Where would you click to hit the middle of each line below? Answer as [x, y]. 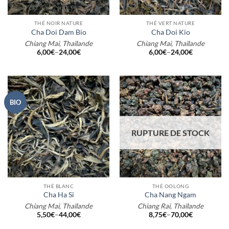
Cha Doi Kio [170, 32]
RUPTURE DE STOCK [170, 133]
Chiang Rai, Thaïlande [170, 206]
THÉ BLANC [59, 186]
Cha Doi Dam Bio [59, 32]
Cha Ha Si [59, 194]
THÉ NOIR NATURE [59, 23]
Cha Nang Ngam [170, 194]
